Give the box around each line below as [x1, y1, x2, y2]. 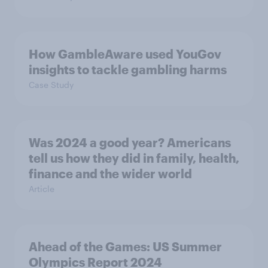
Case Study [29, 79, 74, 90]
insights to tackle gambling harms [29, 62, 227, 77]
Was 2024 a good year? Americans [29, 135, 231, 150]
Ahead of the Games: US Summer [29, 239, 222, 254]
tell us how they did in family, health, [29, 150, 239, 165]
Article [29, 183, 54, 194]
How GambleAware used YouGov [29, 46, 221, 61]
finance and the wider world [29, 166, 192, 181]
